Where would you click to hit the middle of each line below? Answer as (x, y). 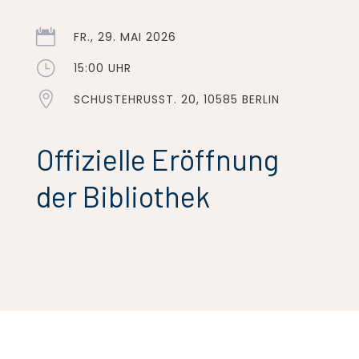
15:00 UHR (102, 69)
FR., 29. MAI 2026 (125, 37)
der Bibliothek (123, 196)
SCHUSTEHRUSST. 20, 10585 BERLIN (176, 100)
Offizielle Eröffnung (157, 159)
